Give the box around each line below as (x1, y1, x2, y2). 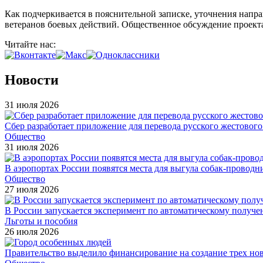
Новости (5, 72, 59, 87)
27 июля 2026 (5, 184, 59, 194)
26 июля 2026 (5, 226, 59, 237)
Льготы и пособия (5, 215, 77, 226)
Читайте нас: (5, 39, 58, 49)
